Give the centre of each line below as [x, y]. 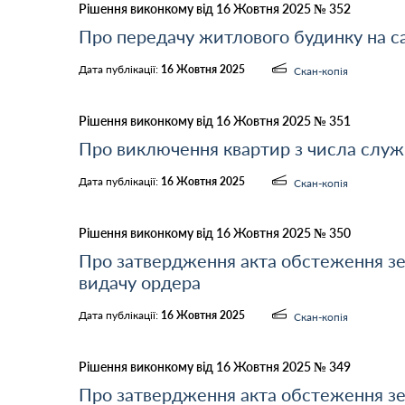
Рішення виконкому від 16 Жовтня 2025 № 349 [215, 367]
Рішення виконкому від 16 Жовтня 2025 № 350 [215, 233]
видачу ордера [140, 282]
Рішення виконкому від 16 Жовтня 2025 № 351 [215, 121]
